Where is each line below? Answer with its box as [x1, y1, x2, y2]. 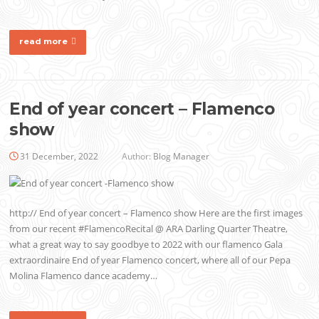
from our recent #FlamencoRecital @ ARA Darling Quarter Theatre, [9, 222, 288, 236]
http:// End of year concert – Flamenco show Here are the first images [9, 206, 303, 220]
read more [19, 36, 68, 46]
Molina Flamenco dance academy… [9, 269, 158, 283]
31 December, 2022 [20, 150, 99, 162]
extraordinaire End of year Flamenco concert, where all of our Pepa [9, 253, 291, 267]
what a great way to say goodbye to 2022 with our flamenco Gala [9, 238, 283, 251]
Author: [120, 150, 154, 162]
